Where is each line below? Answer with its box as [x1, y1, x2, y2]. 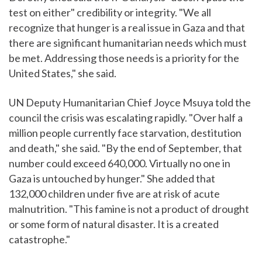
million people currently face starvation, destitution [9, 126, 242, 140]
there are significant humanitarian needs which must [9, 36, 247, 50]
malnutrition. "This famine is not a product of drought [9, 202, 249, 216]
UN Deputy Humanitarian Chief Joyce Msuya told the [9, 96, 251, 109]
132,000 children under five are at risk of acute [9, 187, 220, 201]
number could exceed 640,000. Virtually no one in [9, 157, 230, 170]
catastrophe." [9, 233, 70, 246]
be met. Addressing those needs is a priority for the [9, 51, 239, 65]
